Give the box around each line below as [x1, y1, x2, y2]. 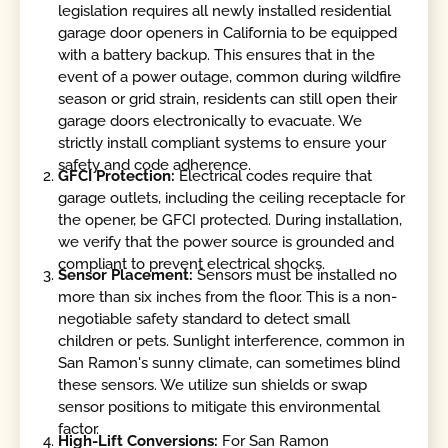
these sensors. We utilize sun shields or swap [58, 376, 368, 395]
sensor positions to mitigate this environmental [58, 398, 381, 417]
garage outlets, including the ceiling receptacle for [58, 189, 406, 208]
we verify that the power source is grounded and [58, 233, 395, 252]
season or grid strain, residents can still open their [58, 89, 398, 108]
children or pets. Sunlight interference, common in [58, 332, 406, 351]
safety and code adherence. [58, 155, 252, 174]
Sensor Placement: [58, 266, 194, 285]
